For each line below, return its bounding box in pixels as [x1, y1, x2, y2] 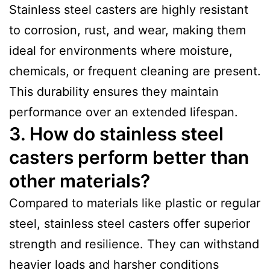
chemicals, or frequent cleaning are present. [9, 63, 261, 78]
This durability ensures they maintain [9, 84, 219, 99]
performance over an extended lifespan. [9, 104, 238, 119]
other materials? [9, 169, 150, 192]
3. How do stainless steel [9, 122, 224, 145]
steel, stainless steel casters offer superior [9, 216, 250, 231]
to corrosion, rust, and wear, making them [9, 22, 246, 37]
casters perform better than [9, 146, 249, 168]
